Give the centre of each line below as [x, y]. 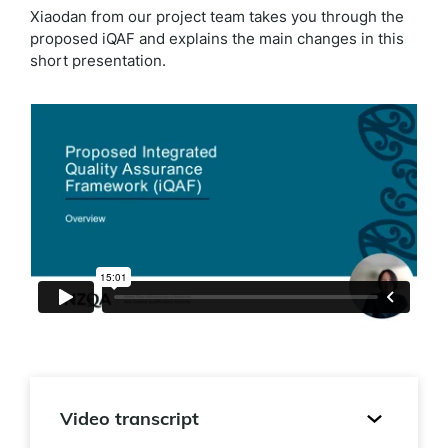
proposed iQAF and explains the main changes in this [217, 38]
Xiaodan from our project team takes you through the [217, 16]
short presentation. [98, 60]
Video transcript [129, 419]
